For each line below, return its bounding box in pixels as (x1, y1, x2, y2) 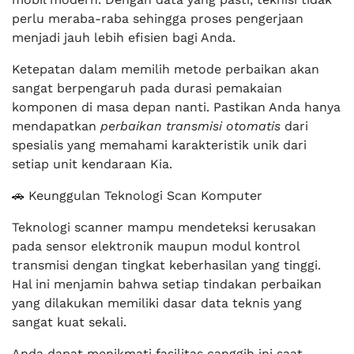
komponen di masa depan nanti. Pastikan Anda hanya (12, 100, 341, 115)
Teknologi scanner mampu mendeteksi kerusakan (12, 220, 316, 235)
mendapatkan (12, 119, 100, 134)
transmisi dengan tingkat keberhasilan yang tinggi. (12, 258, 321, 273)
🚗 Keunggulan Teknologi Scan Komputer (12, 188, 262, 203)
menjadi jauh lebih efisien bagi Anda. (12, 30, 235, 45)
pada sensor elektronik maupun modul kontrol (12, 239, 299, 254)
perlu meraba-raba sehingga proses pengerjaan (12, 11, 303, 26)
